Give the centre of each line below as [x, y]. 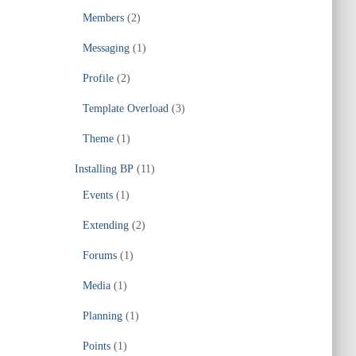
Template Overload [125, 108]
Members [103, 18]
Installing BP [104, 169]
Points [96, 346]
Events [97, 195]
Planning [102, 316]
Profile [98, 78]
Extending [105, 225]
